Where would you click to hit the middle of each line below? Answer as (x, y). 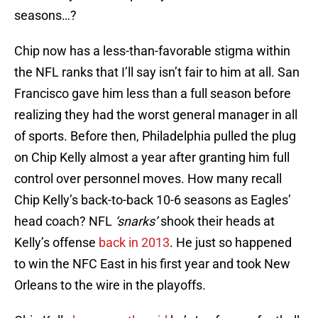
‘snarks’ (136, 221)
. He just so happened (231, 243)
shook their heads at (216, 221)
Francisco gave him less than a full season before (153, 94)
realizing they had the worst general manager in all (156, 115)
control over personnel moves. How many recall (148, 179)
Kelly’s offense (56, 243)
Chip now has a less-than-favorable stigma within (152, 51)
